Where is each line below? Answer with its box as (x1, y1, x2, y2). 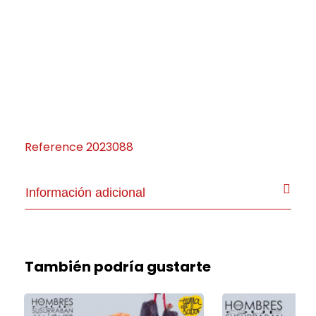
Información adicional (25, 186, 145, 200)
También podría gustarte (25, 257, 211, 276)
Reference (25, 139, 83, 155)
